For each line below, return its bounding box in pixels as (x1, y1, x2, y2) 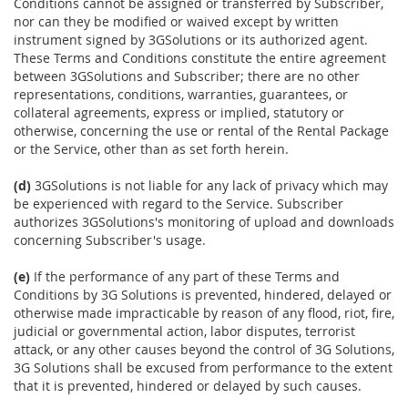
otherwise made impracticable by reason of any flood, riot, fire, (14, 304, 394, 322)
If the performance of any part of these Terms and (30, 268, 340, 286)
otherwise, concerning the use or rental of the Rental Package (14, 122, 389, 140)
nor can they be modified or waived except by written (14, 13, 339, 31)
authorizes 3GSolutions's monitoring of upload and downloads (14, 213, 394, 231)
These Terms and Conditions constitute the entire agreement (14, 49, 386, 67)
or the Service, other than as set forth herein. (14, 140, 289, 158)
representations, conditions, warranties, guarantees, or (14, 86, 348, 104)
